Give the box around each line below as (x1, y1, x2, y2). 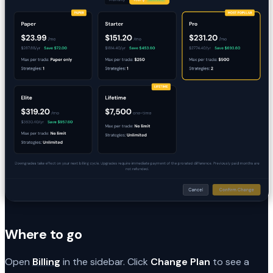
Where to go (5, 225, 82, 243)
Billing (32, 255, 60, 268)
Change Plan (151, 255, 210, 268)
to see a (210, 255, 249, 268)
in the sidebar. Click (60, 255, 151, 268)
